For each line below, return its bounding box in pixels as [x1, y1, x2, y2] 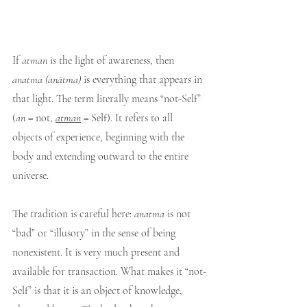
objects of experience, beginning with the [12, 130, 187, 144]
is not [164, 207, 193, 221]
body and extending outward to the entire [12, 149, 191, 163]
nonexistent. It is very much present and [12, 245, 182, 259]
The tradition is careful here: [12, 207, 134, 221]
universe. [12, 169, 49, 182]
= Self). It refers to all [81, 111, 175, 125]
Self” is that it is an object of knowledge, [12, 284, 185, 297]
